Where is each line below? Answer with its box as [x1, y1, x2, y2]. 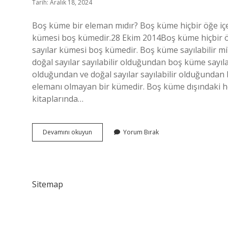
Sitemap [32, 179, 63, 190]
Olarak [92, 155, 111, 163]
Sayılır [92, 164, 108, 173]
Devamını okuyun [43, 128, 92, 136]
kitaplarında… [32, 93, 83, 104]
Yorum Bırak [123, 128, 159, 136]
